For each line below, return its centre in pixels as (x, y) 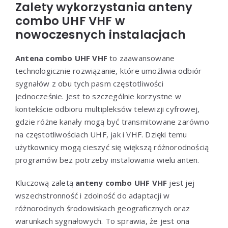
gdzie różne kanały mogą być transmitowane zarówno (112, 121)
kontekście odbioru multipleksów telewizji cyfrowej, (108, 109)
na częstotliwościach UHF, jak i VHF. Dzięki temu (101, 134)
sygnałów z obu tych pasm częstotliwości (89, 83)
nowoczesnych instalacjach (101, 34)
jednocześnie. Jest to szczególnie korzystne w (98, 96)
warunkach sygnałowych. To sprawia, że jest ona (103, 221)
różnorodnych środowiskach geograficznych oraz (103, 208)
